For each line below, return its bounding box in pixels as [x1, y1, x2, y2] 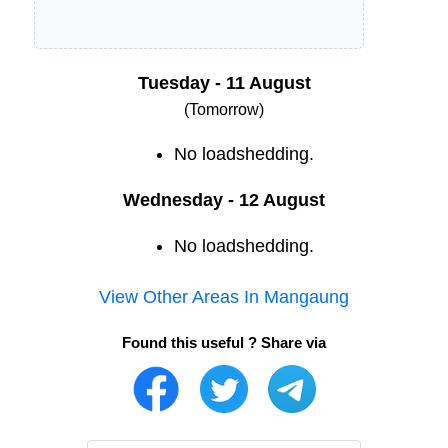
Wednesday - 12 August [123, 190, 325, 211]
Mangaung [264, 287, 349, 308]
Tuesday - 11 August [137, 73, 311, 94]
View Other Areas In [99, 287, 264, 308]
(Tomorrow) [184, 101, 264, 119]
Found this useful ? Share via [122, 334, 326, 352]
